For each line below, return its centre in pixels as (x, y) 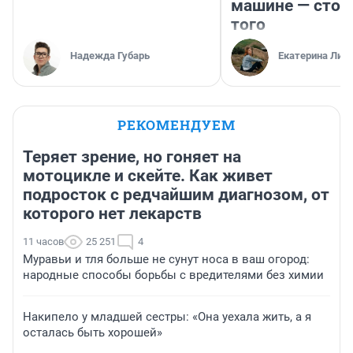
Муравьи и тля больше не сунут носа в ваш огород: (166, 260)
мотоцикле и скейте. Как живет (148, 176)
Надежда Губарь (110, 56)
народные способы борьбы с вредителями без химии (173, 275)
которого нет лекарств (112, 214)
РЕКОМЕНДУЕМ (176, 125)
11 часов (43, 242)
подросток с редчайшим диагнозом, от (176, 195)
